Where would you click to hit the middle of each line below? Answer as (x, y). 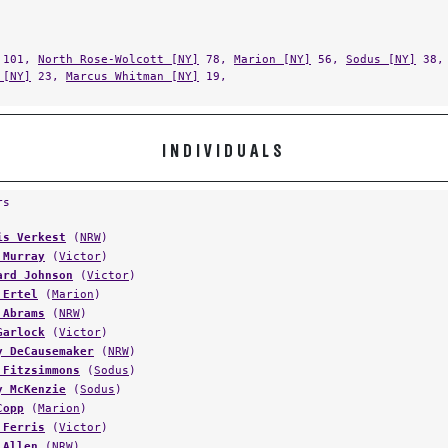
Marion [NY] (272, 59)
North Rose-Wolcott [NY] (118, 59)
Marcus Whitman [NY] (132, 76)
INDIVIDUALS (224, 152)
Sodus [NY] (381, 59)
